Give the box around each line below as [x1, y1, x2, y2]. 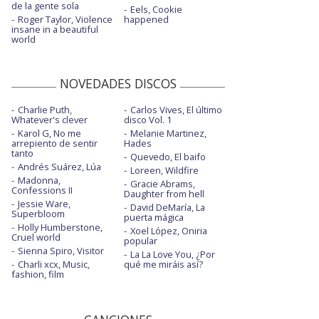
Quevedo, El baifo [130, 150, 206, 164]
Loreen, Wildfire [130, 164, 199, 177]
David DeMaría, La [130, 201, 205, 214]
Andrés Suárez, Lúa [18, 160, 101, 174]
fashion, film [11, 268, 64, 281]
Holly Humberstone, [18, 221, 103, 234]
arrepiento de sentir [11, 137, 98, 150]
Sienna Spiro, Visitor [18, 244, 104, 258]
